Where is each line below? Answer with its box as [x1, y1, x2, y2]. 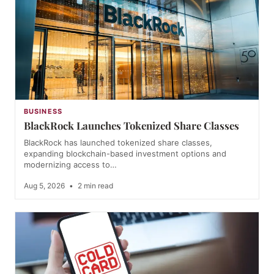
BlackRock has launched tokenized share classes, [24, 138, 212, 148]
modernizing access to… [24, 160, 117, 170]
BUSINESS [24, 107, 62, 116]
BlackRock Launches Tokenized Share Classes [24, 119, 239, 133]
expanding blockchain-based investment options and [24, 149, 226, 159]
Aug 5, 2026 [24, 181, 67, 191]
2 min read [76, 181, 113, 191]
